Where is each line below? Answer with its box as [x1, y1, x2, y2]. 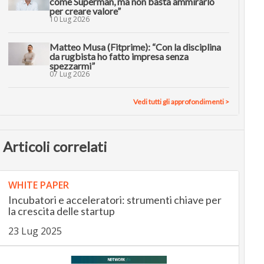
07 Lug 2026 [49, 68, 90, 79]
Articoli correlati [2, 137, 107, 155]
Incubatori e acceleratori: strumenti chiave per [8, 193, 222, 206]
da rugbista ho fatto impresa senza [49, 50, 189, 62]
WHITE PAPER [8, 178, 69, 192]
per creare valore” [49, 5, 121, 16]
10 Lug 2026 [49, 14, 90, 24]
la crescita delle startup [8, 204, 115, 217]
